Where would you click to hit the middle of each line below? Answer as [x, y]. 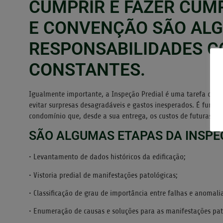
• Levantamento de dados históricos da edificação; [107, 157]
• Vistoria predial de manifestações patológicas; [103, 175]
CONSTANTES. [87, 70]
